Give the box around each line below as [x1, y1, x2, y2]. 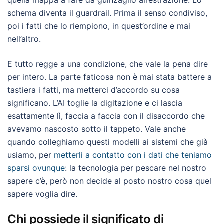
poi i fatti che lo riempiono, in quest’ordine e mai [7, 21, 190, 31]
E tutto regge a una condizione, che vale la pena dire [7, 59, 208, 69]
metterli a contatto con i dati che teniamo [54, 150, 212, 160]
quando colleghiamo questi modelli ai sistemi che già [7, 137, 208, 147]
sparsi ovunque [7, 163, 65, 173]
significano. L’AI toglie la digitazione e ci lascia [7, 98, 182, 108]
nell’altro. [7, 34, 41, 44]
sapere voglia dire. [7, 189, 77, 199]
